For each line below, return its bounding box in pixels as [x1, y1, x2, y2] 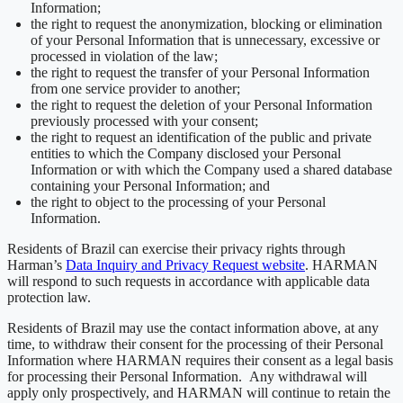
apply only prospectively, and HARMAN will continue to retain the [7, 384, 390, 400]
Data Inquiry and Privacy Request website [66, 256, 305, 273]
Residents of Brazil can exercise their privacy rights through [7, 240, 345, 256]
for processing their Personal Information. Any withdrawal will [7, 368, 367, 384]
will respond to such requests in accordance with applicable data [7, 273, 370, 289]
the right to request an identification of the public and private [31, 129, 372, 145]
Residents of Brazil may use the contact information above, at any [7, 319, 379, 336]
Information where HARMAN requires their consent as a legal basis [7, 352, 393, 368]
